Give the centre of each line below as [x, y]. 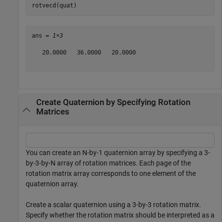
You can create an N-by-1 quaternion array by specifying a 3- [118, 152]
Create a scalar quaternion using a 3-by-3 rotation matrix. [113, 204]
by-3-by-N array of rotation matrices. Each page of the [108, 163]
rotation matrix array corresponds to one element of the [111, 173]
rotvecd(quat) [54, 6]
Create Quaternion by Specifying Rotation [113, 102]
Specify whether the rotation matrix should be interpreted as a [120, 215]
